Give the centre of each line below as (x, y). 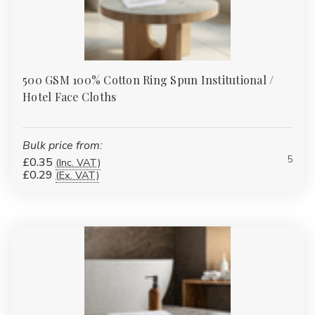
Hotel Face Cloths (70, 96)
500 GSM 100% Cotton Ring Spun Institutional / (148, 79)
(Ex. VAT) (77, 175)
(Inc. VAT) (78, 162)
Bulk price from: (63, 145)
